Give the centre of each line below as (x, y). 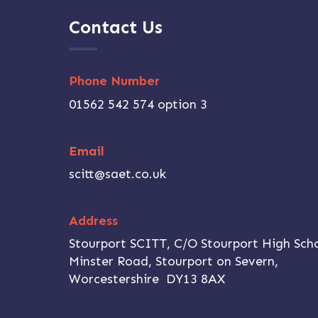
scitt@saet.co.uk (117, 174)
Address (93, 220)
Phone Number (114, 81)
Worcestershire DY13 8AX (147, 279)
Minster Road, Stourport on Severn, (173, 262)
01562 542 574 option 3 (138, 104)
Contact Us (115, 28)
